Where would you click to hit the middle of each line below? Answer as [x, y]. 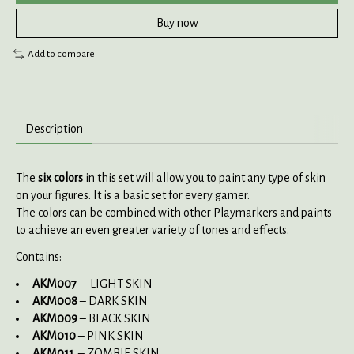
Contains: [39, 256]
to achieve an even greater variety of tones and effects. [153, 230]
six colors [60, 177]
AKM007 [55, 283]
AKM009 [56, 318]
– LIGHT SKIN [115, 283]
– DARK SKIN [114, 301]
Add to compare [61, 54]
